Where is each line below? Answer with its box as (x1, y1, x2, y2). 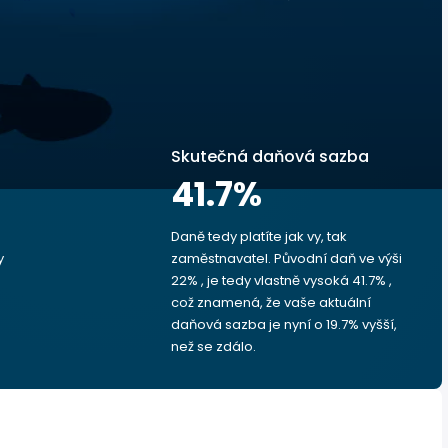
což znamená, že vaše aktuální (171, 293, 371, 312)
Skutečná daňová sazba (171, 145, 369, 168)
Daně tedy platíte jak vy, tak (171, 227, 347, 246)
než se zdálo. (171, 337, 256, 356)
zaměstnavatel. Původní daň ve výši (171, 249, 402, 268)
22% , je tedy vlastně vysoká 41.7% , (171, 271, 392, 290)
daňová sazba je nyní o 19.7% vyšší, (171, 315, 397, 334)
